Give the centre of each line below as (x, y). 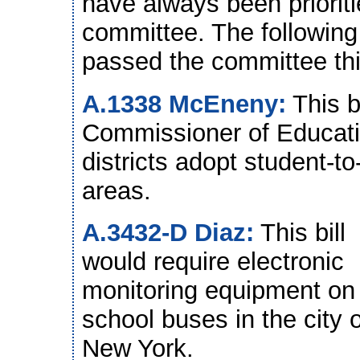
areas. (117, 190)
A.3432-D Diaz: (168, 233)
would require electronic (213, 262)
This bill (300, 233)
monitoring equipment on (219, 291)
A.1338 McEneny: (184, 104)
